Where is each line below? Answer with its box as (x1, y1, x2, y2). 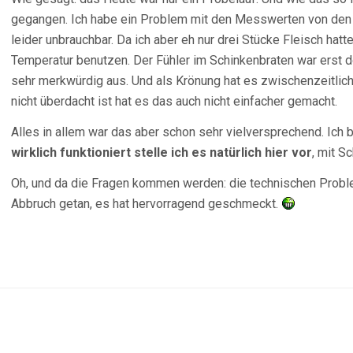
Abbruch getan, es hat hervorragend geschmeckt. (11, 196, 281, 211)
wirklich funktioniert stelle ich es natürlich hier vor (11, 145, 312, 160)
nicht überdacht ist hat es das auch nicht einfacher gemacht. (11, 94, 337, 109)
